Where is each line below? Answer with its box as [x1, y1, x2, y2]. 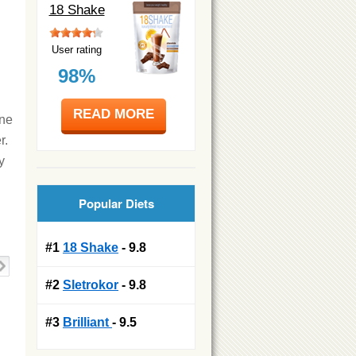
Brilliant [63, 315, 112, 329]
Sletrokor [63, 277, 118, 292]
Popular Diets [78, 194, 154, 212]
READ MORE [73, 106, 154, 122]
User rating [52, 43, 102, 56]
